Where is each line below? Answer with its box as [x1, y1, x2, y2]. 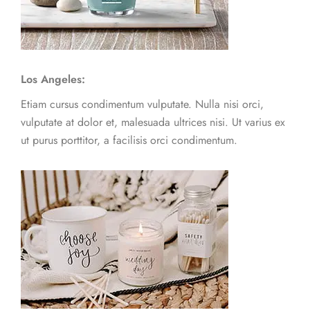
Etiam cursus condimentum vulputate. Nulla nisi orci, [21, 96, 264, 113]
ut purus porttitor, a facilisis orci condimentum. [21, 132, 237, 149]
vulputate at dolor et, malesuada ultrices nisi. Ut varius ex [21, 114, 285, 131]
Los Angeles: [21, 71, 85, 88]
